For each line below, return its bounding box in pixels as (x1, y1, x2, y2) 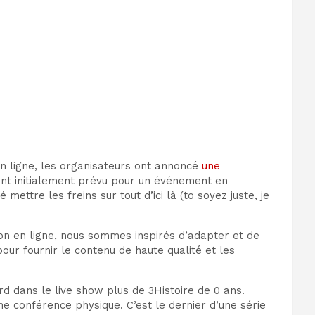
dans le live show (13, 284, 107, 297)
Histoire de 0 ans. (154, 284, 245, 297)
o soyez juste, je (188, 189, 269, 202)
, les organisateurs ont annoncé (34, 160, 202, 173)
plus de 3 (107, 284, 154, 297)
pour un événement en (111, 174, 228, 188)
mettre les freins (10, 189, 97, 202)
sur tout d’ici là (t (97, 189, 188, 202)
